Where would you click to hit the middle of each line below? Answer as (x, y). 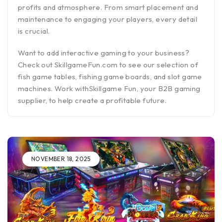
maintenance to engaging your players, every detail (108, 19)
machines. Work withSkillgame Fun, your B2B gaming (109, 88)
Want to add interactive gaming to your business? (104, 53)
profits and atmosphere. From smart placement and (108, 7)
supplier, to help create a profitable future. (92, 100)
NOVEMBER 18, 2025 (61, 159)
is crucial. (34, 31)
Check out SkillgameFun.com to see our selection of (108, 64)
